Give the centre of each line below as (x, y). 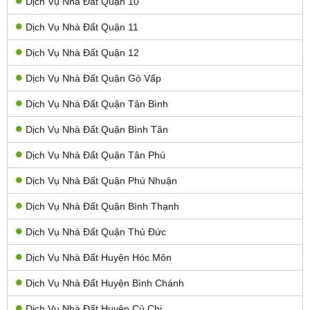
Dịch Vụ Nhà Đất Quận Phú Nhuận (101, 180)
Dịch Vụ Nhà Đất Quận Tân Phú (95, 155)
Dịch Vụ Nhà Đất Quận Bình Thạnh (102, 206)
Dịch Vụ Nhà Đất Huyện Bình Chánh (105, 283)
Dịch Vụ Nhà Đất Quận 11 (82, 27)
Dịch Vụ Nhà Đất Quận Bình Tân (97, 129)
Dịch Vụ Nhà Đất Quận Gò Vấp (93, 78)
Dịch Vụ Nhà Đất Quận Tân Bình (97, 103)
